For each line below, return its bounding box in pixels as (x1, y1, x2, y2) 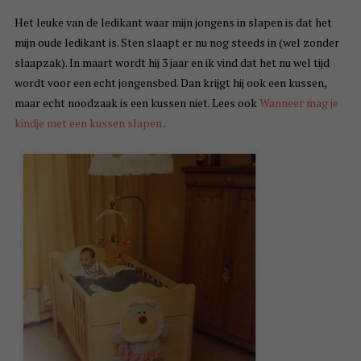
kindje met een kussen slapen (14, 115, 162, 131)
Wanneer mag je (259, 95, 338, 111)
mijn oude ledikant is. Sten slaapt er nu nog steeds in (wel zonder (14, 35, 339, 51)
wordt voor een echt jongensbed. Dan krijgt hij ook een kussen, (14, 75, 326, 91)
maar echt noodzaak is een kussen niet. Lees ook (14, 95, 259, 111)
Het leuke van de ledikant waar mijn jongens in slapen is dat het (14, 15, 332, 31)
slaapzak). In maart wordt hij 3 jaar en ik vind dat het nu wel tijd (14, 55, 330, 71)
